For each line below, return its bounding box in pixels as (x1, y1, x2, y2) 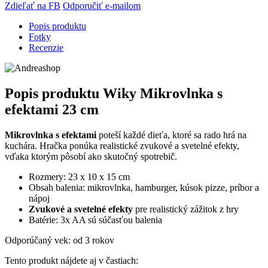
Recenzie (29, 42, 63, 53)
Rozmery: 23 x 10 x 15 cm (29, 172, 130, 182)
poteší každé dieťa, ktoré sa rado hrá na (96, 130, 246, 141)
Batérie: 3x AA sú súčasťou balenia (29, 215, 162, 226)
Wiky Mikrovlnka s (99, 86, 223, 102)
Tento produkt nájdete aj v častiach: (5, 255, 138, 266)
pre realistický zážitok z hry (133, 204, 239, 215)
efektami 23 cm (5, 102, 99, 118)
